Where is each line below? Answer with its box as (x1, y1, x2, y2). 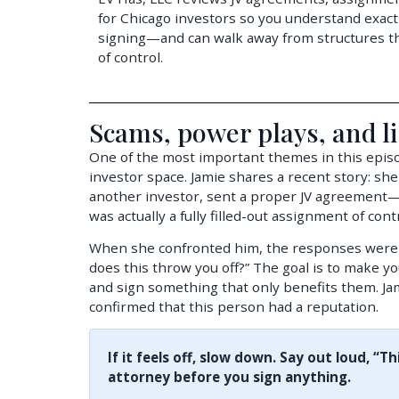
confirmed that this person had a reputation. (89, 297, 379, 315)
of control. (98, 48, 163, 67)
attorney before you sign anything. (108, 368, 351, 387)
